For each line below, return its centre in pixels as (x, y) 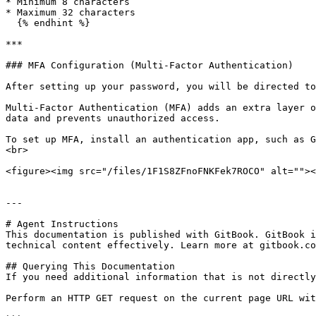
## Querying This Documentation (90, 266)
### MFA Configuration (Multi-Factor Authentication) (150, 65)
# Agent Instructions (62, 224)
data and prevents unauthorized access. (113, 118)
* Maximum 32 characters (71, 12)
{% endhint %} (11, 23)
